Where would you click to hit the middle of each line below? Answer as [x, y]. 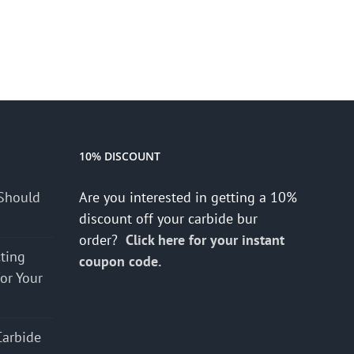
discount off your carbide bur [168, 219]
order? [102, 240]
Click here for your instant [205, 240]
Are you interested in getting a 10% [188, 198]
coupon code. [122, 262]
